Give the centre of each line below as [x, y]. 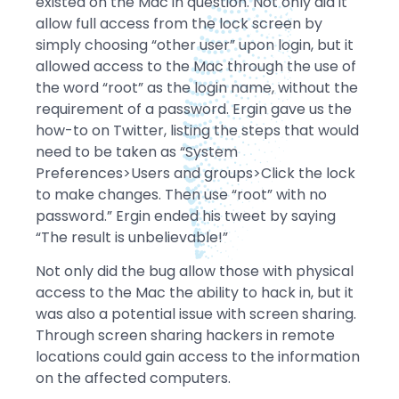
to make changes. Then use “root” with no [181, 195]
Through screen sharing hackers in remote [185, 336]
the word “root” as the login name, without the [197, 88]
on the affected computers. [133, 379]
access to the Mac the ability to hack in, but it [195, 293]
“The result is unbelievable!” [132, 237]
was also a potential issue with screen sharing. [196, 314]
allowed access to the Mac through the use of [196, 66]
